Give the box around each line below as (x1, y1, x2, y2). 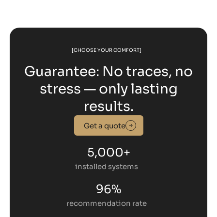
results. (83, 98, 134, 115)
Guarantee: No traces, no (24, 63, 193, 80)
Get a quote (83, 121, 125, 130)
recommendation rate (66, 199, 151, 208)
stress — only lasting (39, 80, 178, 98)
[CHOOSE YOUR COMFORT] (72, 47, 141, 54)
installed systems (75, 162, 142, 171)
